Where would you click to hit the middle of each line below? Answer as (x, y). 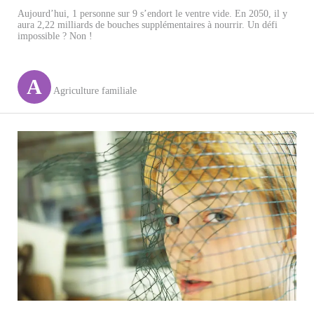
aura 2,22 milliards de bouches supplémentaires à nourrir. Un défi (148, 25)
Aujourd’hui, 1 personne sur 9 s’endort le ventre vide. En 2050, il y (152, 14)
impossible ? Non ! (55, 36)
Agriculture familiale (94, 90)
